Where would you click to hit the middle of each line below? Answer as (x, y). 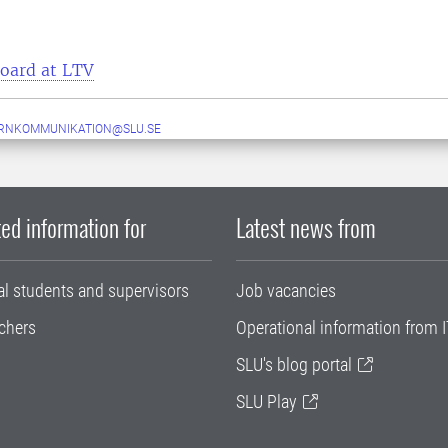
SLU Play (266, 401)
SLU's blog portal (294, 364)
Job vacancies (286, 290)
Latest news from (306, 227)
